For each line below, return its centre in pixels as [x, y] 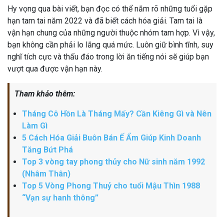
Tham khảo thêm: [45, 93]
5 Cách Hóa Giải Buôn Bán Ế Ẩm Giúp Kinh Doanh [111, 137]
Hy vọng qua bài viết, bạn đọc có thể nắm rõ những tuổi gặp [110, 8]
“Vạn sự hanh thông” [60, 197]
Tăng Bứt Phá [47, 149]
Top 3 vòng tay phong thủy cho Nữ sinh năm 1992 [113, 161]
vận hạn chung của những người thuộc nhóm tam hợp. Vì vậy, [111, 32]
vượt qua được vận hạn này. [55, 68]
